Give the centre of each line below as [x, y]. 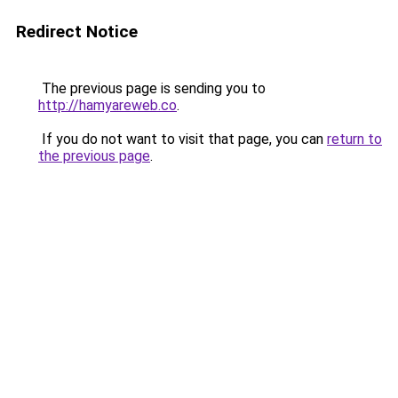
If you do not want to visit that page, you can [183, 139]
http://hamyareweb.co [107, 105]
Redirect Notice [77, 32]
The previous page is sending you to [152, 88]
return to [354, 139]
